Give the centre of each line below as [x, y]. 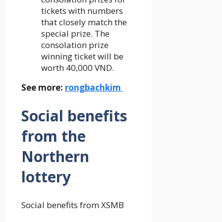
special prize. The [75, 33]
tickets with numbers [82, 10]
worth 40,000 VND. [78, 67]
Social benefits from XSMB [73, 205]
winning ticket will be [82, 56]
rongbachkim [93, 87]
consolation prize [75, 45]
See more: [43, 87]
